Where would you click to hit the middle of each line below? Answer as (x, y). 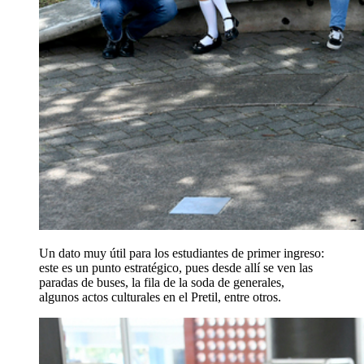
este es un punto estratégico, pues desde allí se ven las (176, 268)
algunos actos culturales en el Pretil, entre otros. (160, 297)
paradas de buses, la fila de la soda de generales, (162, 283)
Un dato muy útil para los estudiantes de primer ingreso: (182, 253)
